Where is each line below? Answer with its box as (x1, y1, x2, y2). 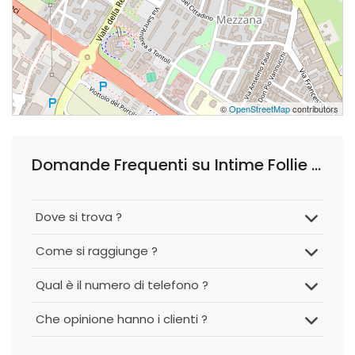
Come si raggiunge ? (36, 242, 158, 259)
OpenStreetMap (229, 102, 290, 115)
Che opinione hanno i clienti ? (36, 311, 208, 327)
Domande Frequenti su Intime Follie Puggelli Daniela (311, 154, 321, 176)
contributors (290, 102, 338, 115)
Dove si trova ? (36, 208, 122, 225)
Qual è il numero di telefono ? (36, 277, 208, 293)
